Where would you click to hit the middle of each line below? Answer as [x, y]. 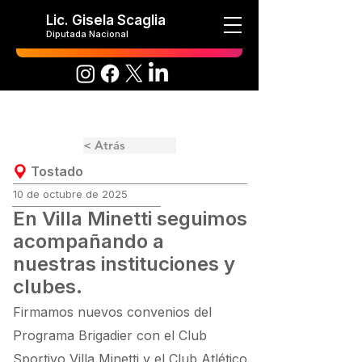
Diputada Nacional [87, 34]
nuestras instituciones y [124, 264]
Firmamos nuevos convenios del [112, 312]
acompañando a [88, 241]
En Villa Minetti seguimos [130, 219]
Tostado [57, 171]
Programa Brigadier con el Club [110, 335]
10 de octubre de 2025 [70, 194]
